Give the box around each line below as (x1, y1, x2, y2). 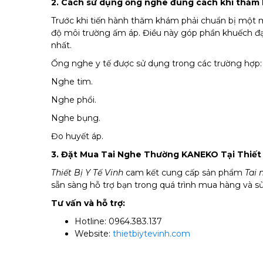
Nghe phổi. (51, 95, 96, 106)
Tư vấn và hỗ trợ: (51, 198, 125, 209)
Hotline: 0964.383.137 (75, 216, 162, 227)
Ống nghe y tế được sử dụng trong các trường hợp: (51, 58, 262, 69)
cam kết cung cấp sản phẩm (123, 167, 245, 178)
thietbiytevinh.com (113, 228, 190, 240)
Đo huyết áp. (51, 131, 103, 142)
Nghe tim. (51, 76, 93, 87)
